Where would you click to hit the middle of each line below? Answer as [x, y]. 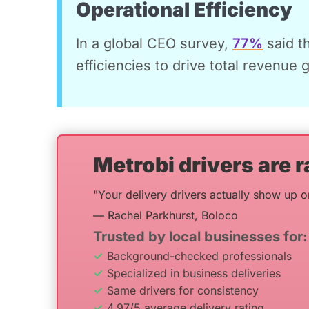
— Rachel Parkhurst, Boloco [166, 215]
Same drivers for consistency [183, 290]
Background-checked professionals [199, 256]
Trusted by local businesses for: [200, 236]
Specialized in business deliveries [194, 273]
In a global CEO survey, [154, 43]
